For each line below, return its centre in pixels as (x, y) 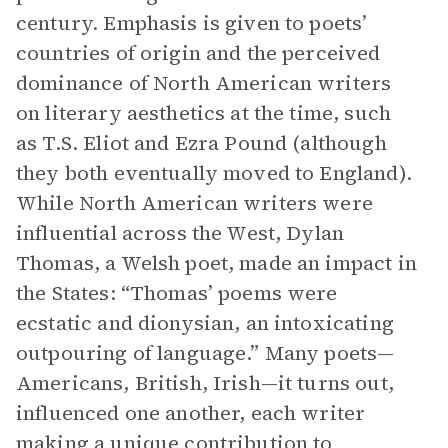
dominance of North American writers (204, 83)
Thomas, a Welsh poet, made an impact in (216, 263)
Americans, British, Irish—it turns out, (205, 383)
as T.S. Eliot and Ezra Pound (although (201, 143)
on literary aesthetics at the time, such (203, 113)
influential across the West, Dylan (180, 233)
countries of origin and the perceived (198, 53)
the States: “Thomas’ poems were (177, 293)
